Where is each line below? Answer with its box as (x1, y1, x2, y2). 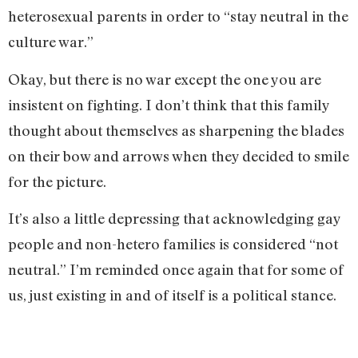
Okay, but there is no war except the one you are (8, 70, 321, 88)
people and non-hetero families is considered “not (8, 234, 338, 253)
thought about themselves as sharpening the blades (8, 121, 344, 139)
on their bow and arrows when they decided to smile (8, 146, 349, 165)
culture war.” (8, 33, 93, 51)
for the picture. (8, 172, 109, 190)
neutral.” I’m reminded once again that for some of (8, 260, 344, 278)
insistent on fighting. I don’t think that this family (8, 95, 329, 113)
